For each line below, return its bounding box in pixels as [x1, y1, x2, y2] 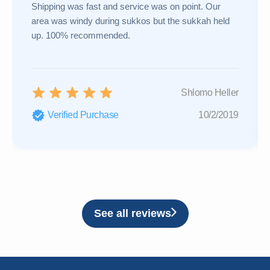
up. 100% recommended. [31, 30, 130, 40]
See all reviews [93, 207, 171, 219]
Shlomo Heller [181, 87, 239, 98]
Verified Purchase [48, 110, 119, 121]
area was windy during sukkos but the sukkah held [31, 15, 230, 26]
